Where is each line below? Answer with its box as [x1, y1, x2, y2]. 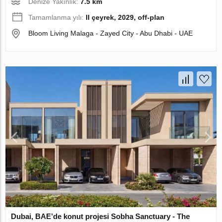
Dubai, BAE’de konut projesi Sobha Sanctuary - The [11, 212, 190, 221]
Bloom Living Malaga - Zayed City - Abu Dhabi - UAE [28, 29, 193, 37]
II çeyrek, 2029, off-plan [86, 13, 165, 21]
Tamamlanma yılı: [28, 13, 86, 21]
